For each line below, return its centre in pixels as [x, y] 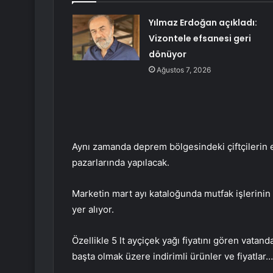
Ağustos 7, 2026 [183, 70]
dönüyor [167, 55]
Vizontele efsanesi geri [200, 39]
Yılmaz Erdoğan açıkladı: [203, 23]
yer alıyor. [93, 210]
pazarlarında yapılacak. [121, 163]
